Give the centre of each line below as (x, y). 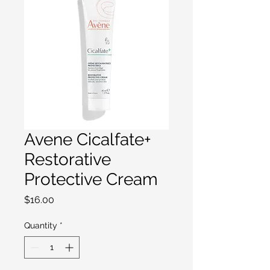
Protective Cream (91, 179)
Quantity (41, 225)
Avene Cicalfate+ (88, 140)
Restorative (67, 159)
